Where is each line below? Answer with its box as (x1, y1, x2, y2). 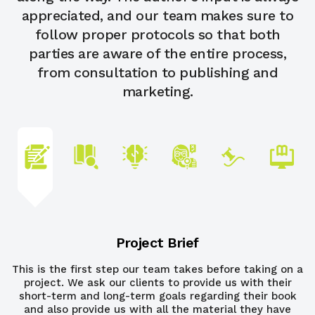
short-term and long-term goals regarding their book (18, 290, 297, 303)
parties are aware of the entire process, (29, 46, 286, 63)
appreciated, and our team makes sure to (21, 8, 294, 25)
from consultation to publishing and (37, 65, 278, 82)
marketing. (122, 84, 193, 101)
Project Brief (116, 235, 199, 252)
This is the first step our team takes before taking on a (12, 263, 303, 276)
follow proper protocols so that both (34, 27, 281, 44)
